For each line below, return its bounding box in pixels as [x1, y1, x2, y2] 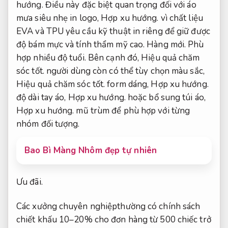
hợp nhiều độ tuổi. [16, 51, 86, 64]
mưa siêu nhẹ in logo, [16, 12, 101, 24]
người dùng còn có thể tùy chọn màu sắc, [44, 65, 205, 77]
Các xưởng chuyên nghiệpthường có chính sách [16, 201, 201, 213]
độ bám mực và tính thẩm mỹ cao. [16, 38, 147, 50]
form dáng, [105, 78, 151, 90]
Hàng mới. [147, 38, 186, 50]
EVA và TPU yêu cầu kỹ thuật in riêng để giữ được [16, 25, 210, 37]
